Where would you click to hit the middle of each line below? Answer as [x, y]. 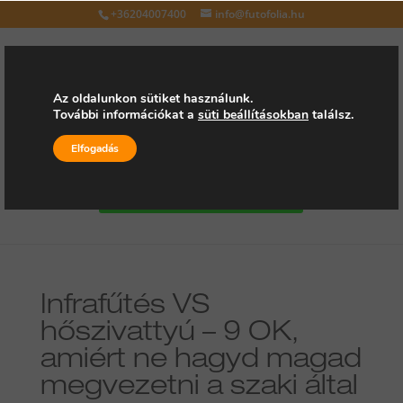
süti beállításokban [253, 115]
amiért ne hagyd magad [201, 362]
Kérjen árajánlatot [201, 195]
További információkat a [125, 115]
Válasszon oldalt [104, 149]
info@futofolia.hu [260, 14]
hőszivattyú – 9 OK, [169, 335]
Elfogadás [95, 148]
